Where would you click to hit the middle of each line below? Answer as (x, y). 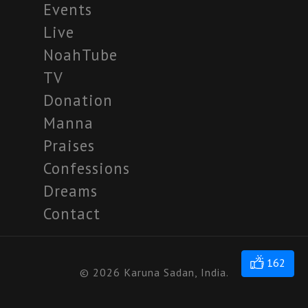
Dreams (71, 191)
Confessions (87, 168)
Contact (72, 214)
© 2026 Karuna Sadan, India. (154, 273)
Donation (78, 100)
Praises (69, 146)
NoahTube (81, 55)
